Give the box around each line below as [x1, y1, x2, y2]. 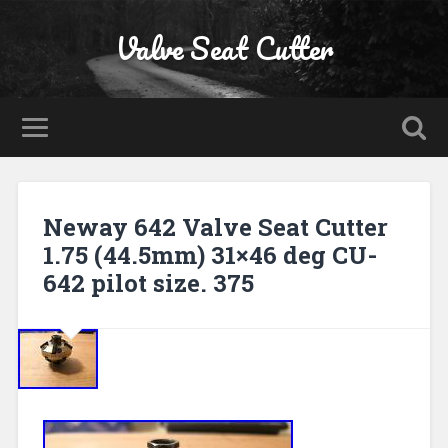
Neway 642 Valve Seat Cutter [42, 210, 388, 243]
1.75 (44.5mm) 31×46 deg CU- [42, 238, 377, 271]
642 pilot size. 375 [42, 266, 254, 299]
